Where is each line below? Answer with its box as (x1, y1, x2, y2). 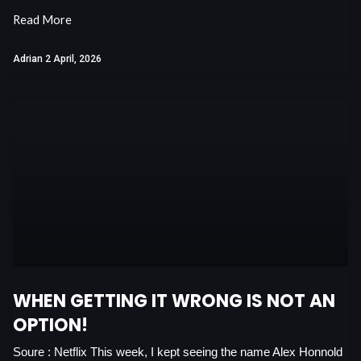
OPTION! (13, 312, 88, 338)
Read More (13, 12, 72, 27)
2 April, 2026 (45, 52, 102, 64)
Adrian (13, 52, 45, 64)
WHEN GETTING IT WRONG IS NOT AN (13, 288, 335, 313)
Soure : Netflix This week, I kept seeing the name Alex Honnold (13, 345, 342, 359)
